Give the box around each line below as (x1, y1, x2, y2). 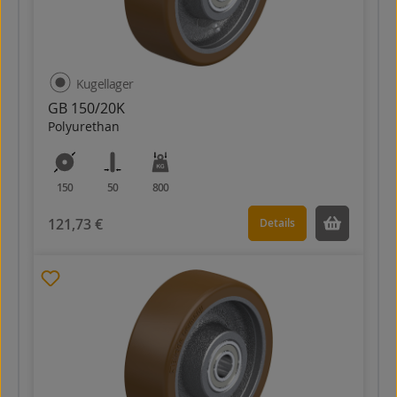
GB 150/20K (48, 98, 125, 118)
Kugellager (76, 75, 133, 92)
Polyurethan (48, 118, 120, 135)
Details (260, 215, 295, 230)
